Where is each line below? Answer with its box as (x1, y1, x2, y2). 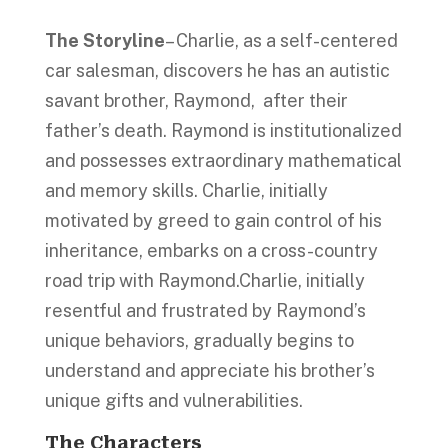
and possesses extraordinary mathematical (44, 149, 402, 171)
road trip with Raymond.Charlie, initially (44, 269, 365, 291)
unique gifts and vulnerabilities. (44, 389, 303, 411)
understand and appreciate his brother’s (44, 359, 375, 381)
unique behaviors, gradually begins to (44, 329, 354, 351)
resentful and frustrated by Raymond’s (44, 299, 366, 321)
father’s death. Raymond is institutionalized (44, 119, 402, 141)
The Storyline (44, 29, 165, 51)
